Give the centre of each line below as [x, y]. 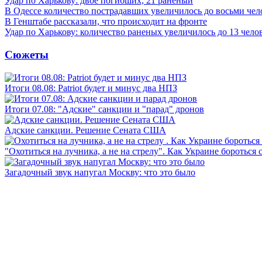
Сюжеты [27, 54]
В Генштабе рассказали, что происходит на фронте [106, 22]
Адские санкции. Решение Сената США [85, 130]
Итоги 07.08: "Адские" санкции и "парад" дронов [104, 109]
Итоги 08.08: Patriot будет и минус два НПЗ [91, 88]
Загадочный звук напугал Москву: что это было [100, 172]
